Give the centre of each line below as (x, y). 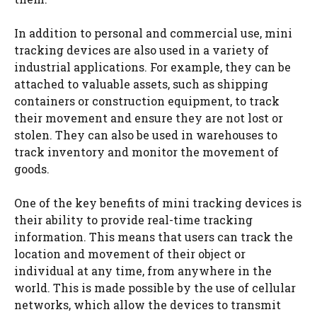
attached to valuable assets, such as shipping (141, 84)
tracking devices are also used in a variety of (142, 50)
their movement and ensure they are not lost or (149, 118)
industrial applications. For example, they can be (152, 67)
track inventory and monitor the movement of (146, 152)
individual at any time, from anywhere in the (143, 271)
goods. (32, 169)
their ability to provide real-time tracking (133, 220)
